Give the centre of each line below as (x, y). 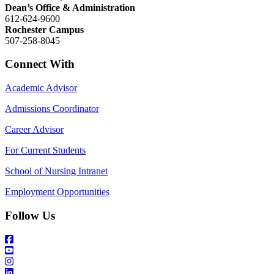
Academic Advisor (41, 88)
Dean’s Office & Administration (70, 7)
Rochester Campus (44, 29)
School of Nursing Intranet (56, 171)
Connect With (40, 64)
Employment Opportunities (57, 192)
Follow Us (30, 215)
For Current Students (45, 150)
